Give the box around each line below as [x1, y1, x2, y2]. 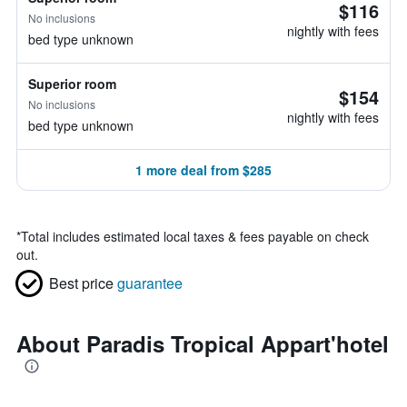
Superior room [28, 74, 116, 93]
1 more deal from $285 [135, 161, 272, 179]
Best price [49, 273, 114, 293]
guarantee [117, 273, 183, 293]
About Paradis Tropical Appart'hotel [16, 328, 389, 359]
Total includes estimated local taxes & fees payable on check [21, 227, 369, 245]
